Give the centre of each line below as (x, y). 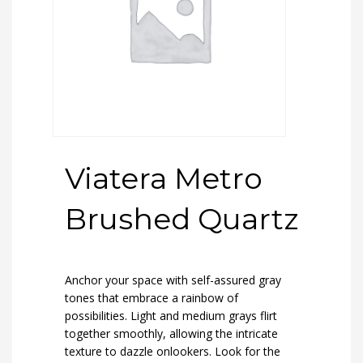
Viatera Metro (164, 178)
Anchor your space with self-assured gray (173, 280)
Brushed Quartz (181, 219)
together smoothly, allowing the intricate (171, 333)
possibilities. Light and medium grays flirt (171, 316)
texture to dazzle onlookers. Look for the (173, 351)
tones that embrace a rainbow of (152, 298)
